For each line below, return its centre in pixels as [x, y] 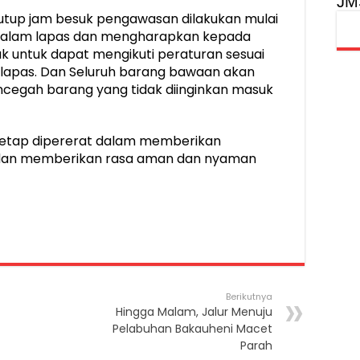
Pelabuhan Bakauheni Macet [192, 328]
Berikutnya [249, 296]
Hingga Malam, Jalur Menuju [194, 311]
